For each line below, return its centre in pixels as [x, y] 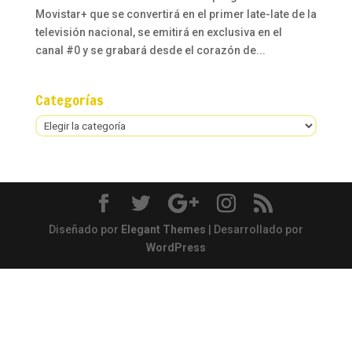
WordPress [176, 248]
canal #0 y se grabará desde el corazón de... [150, 51]
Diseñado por [84, 230]
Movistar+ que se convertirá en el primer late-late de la [176, 15]
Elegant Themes [163, 230]
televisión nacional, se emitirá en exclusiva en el [158, 33]
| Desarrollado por [254, 230]
